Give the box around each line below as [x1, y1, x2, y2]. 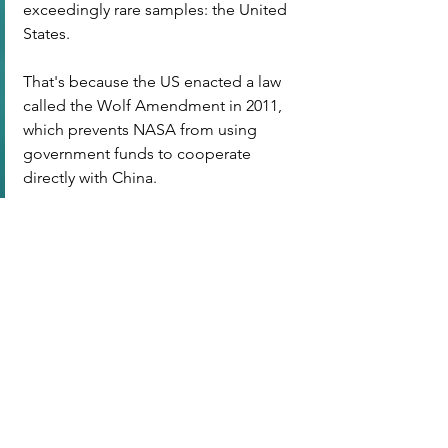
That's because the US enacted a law [23, 71, 285, 91]
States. [23, 23, 70, 43]
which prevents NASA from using [23, 119, 261, 139]
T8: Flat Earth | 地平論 [6, 306, 142, 325]
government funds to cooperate [23, 143, 255, 163]
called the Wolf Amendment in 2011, [23, 95, 286, 115]
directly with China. [23, 167, 157, 187]
